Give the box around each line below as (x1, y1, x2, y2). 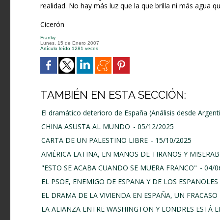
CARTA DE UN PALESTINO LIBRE (41, 136, 148, 145)
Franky (40, 35, 58, 41)
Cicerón (40, 20, 64, 29)
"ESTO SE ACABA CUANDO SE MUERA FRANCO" (41, 163, 197, 173)
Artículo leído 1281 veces (40, 46, 98, 52)
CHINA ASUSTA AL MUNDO (41, 122, 130, 132)
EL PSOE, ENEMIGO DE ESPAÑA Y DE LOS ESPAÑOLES (41, 177, 218, 187)
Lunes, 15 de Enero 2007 (40, 40, 99, 46)
